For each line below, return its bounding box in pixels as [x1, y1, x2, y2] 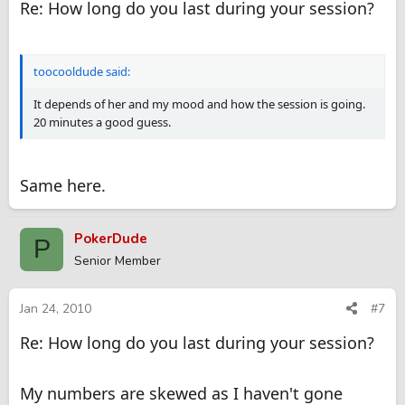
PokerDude [74, 229, 147, 248]
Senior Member [74, 251, 161, 269]
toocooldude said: [33, 62, 130, 80]
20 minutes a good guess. [33, 113, 171, 130]
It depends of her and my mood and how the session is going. [33, 95, 365, 112]
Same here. [20, 174, 106, 196]
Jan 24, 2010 [20, 300, 91, 318]
